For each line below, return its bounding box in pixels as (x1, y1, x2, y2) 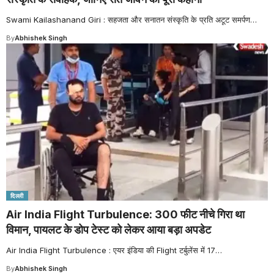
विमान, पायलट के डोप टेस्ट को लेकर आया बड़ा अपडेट (6, 223, 211, 236)
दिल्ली (10, 191, 24, 199)
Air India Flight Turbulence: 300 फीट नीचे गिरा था (6, 207, 245, 221)
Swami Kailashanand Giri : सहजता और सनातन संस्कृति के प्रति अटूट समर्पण (6, 14, 250, 24)
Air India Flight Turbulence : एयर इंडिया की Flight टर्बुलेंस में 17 (6, 245, 215, 255)
